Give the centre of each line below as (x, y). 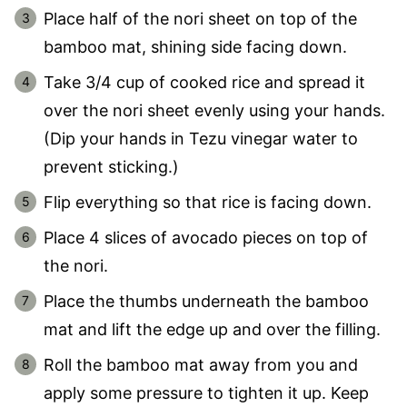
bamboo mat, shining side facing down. (195, 46)
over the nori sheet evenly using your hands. (214, 110)
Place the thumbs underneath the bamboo (206, 301)
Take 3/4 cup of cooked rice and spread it (204, 82)
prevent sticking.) (111, 166)
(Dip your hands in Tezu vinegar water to (201, 138)
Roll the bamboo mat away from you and (201, 364)
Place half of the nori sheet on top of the (200, 18)
